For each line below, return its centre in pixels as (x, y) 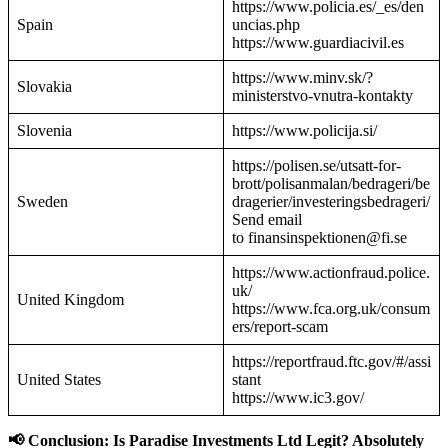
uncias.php (266, 25)
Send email (267, 220)
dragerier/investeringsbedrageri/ (331, 202)
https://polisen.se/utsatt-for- (316, 166)
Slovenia (44, 131)
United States (59, 380)
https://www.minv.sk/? (302, 78)
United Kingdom (70, 300)
